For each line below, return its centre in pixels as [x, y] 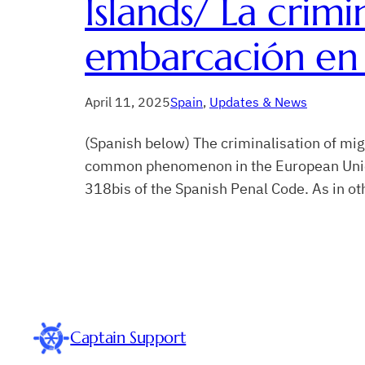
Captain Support [128, 338]
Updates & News [258, 102]
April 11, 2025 [128, 102]
